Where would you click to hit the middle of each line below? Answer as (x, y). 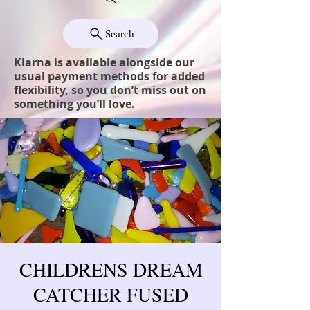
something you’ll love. (74, 104)
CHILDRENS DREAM (111, 270)
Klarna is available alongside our (104, 63)
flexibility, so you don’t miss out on (110, 90)
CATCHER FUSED (111, 294)
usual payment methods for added (109, 76)
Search (119, 34)
